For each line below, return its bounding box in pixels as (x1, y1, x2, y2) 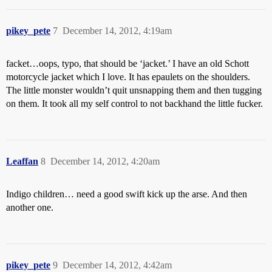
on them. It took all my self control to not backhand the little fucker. (6, 98, 263, 109)
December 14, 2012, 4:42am (63, 259, 172, 270)
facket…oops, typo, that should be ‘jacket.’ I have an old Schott (6, 58, 249, 69)
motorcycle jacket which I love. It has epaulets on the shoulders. (6, 71, 250, 82)
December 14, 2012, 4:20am (50, 155, 160, 166)
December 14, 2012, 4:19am (63, 25, 172, 36)
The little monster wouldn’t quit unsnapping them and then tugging (6, 84, 262, 95)
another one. (6, 202, 53, 212)
